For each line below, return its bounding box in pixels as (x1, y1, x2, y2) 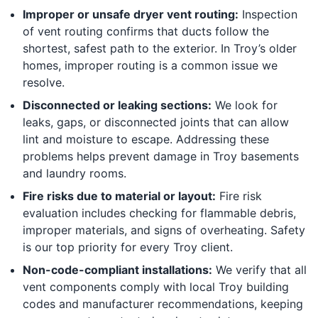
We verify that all (212, 262, 307, 277)
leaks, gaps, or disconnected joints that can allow (23, 114, 289, 129)
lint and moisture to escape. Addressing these (23, 131, 269, 146)
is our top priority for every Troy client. (23, 239, 233, 254)
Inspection (238, 6, 297, 21)
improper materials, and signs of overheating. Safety (23, 222, 305, 237)
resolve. (23, 75, 65, 89)
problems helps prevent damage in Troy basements (23, 148, 299, 163)
